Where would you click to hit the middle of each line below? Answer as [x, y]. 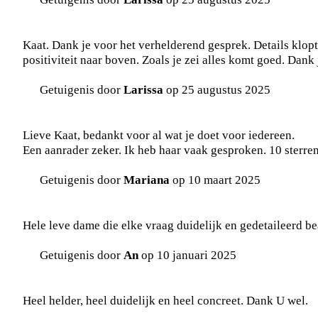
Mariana [147, 180]
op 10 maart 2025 [215, 180]
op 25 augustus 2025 [217, 90]
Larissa [143, 90]
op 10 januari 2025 [187, 255]
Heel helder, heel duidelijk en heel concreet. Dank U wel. [165, 301]
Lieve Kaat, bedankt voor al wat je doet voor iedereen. [159, 135]
